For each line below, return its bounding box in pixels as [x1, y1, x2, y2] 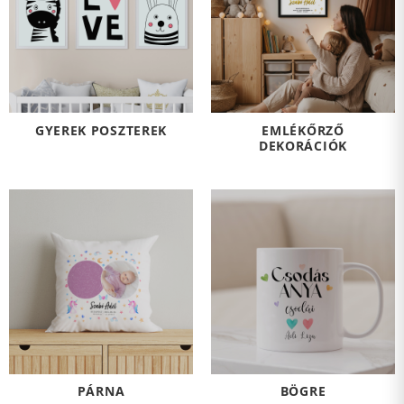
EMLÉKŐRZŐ [262, 122, 344, 140]
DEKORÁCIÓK [259, 137, 347, 155]
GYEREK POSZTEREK [35, 122, 167, 140]
